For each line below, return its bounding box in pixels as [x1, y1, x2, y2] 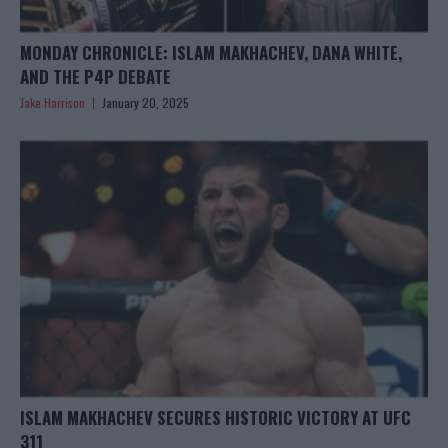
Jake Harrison [20, 93, 85, 111]
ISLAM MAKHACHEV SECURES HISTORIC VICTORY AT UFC [20, 404, 411, 430]
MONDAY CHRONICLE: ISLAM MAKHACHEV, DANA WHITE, [20, 39, 402, 65]
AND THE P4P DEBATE [20, 63, 171, 89]
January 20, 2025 [102, 93, 189, 111]
